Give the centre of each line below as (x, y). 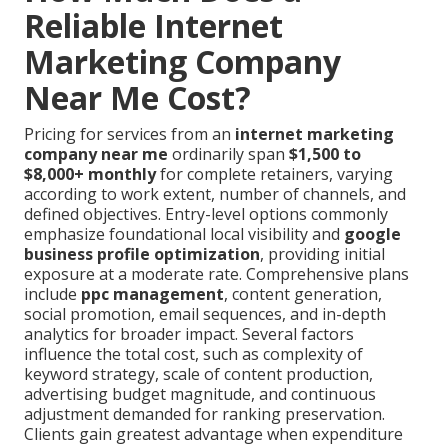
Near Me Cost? (137, 98)
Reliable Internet (153, 26)
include (52, 294)
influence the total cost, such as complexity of (193, 354)
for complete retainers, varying (274, 174)
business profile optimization (142, 254)
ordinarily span (228, 154)
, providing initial (322, 254)
